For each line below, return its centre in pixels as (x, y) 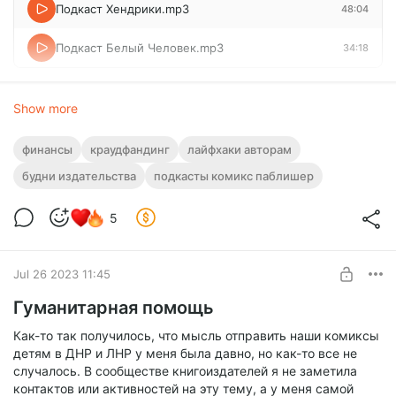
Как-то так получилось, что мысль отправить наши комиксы (196, 336)
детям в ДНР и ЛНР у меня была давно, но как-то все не (185, 354)
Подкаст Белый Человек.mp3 (140, 48)
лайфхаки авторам (240, 150)
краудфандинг (130, 150)
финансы (47, 150)
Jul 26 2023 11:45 (62, 274)
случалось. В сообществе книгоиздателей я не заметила (185, 371)
